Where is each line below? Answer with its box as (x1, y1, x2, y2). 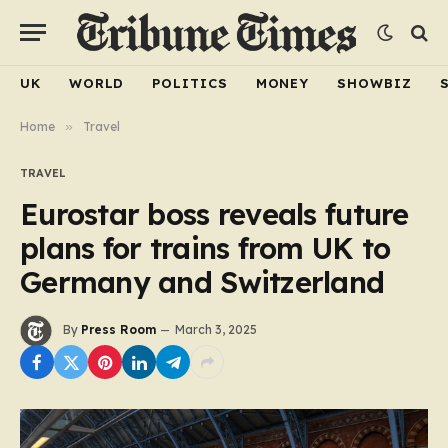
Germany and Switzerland (20, 264, 385, 300)
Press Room (81, 322, 156, 338)
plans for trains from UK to (20, 230, 391, 266)
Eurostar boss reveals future (20, 196, 409, 232)
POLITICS (152, 74, 228, 91)
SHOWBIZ (337, 74, 412, 91)
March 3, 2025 (175, 322, 257, 338)
